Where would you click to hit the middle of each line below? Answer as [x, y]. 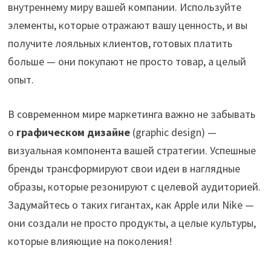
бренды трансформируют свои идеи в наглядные [124, 168]
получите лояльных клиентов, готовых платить [120, 43]
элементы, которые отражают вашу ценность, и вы [128, 25]
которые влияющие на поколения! [90, 241]
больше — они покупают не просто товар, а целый [127, 61]
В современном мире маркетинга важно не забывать [132, 114]
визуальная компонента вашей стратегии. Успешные [132, 150]
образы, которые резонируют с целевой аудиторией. [135, 186]
